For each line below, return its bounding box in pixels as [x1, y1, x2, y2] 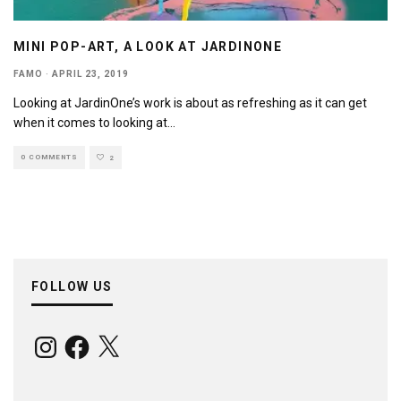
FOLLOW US [31, 279, 113, 294]
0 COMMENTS [21, 153, 78, 162]
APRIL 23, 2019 [52, 69, 129, 80]
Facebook [62, 331, 116, 346]
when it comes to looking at [13, 115, 167, 131]
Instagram [30, 331, 89, 346]
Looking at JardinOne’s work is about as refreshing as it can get [13, 96, 367, 111]
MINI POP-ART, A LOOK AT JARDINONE [13, 39, 283, 55]
